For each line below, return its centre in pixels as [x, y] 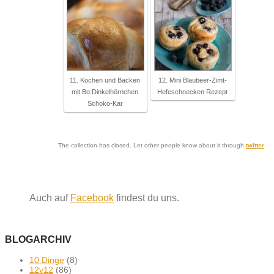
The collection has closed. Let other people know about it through [152, 145]
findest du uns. [146, 198]
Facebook [92, 198]
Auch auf [50, 198]
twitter [255, 145]
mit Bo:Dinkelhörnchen [105, 91]
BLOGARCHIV [38, 239]
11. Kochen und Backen [105, 80]
